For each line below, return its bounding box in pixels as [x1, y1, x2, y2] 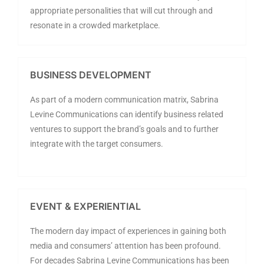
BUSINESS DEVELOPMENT [30, 68, 151, 81]
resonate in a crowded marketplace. [30, 20, 160, 30]
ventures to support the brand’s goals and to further [30, 124, 219, 134]
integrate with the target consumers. [30, 138, 163, 148]
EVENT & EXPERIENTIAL [30, 200, 141, 212]
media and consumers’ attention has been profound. [30, 240, 221, 250]
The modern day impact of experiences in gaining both [30, 226, 226, 236]
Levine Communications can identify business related [30, 109, 223, 119]
